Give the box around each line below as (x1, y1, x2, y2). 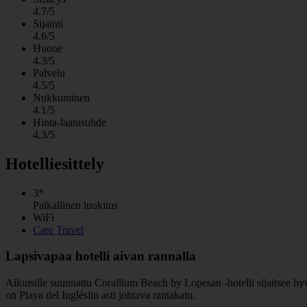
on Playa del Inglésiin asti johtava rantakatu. (5, 288, 195, 301)
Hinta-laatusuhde (33, 116, 106, 128)
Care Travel (33, 223, 84, 236)
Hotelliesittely (5, 154, 104, 173)
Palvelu (33, 66, 65, 79)
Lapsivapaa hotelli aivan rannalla (5, 249, 196, 264)
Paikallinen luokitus (33, 199, 118, 211)
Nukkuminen (33, 91, 90, 103)
